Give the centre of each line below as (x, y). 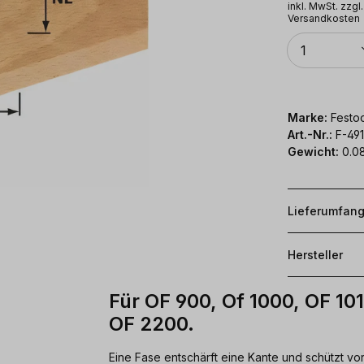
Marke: (308, 117)
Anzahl (303, 37)
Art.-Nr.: (312, 134)
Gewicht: (313, 151)
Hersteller (315, 254)
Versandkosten (324, 18)
